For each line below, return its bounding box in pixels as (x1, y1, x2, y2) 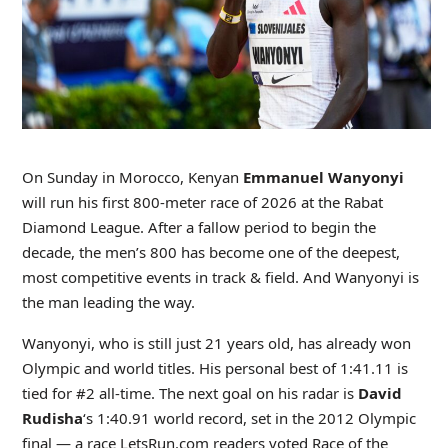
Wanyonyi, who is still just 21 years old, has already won (21, 332, 411, 353)
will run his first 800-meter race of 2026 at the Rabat (21, 191, 383, 212)
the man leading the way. (21, 291, 195, 312)
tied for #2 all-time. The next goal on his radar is (21, 382, 358, 403)
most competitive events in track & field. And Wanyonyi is (21, 266, 419, 287)
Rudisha (21, 407, 83, 428)
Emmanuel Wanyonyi (242, 166, 404, 187)
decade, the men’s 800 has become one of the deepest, (21, 241, 400, 262)
